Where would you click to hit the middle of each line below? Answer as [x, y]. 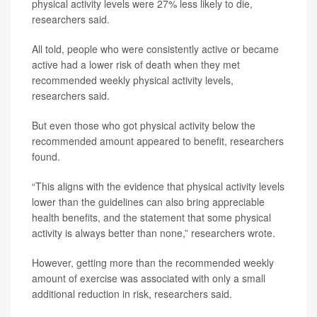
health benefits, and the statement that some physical [151, 218]
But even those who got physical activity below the [144, 126]
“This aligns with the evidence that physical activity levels [158, 186]
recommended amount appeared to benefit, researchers [158, 141]
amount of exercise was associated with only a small [149, 278]
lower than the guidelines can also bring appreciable [148, 202]
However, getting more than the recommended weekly [153, 263]
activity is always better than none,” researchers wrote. [154, 233]
